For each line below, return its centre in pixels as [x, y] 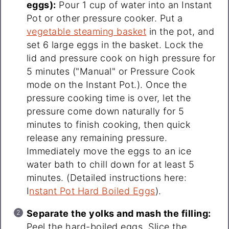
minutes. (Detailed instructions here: [107, 178]
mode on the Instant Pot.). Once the [107, 85]
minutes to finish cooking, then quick [108, 125]
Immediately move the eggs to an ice [109, 151]
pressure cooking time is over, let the [109, 98]
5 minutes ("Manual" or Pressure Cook [111, 72]
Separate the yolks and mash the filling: [119, 214]
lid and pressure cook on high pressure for [121, 58]
